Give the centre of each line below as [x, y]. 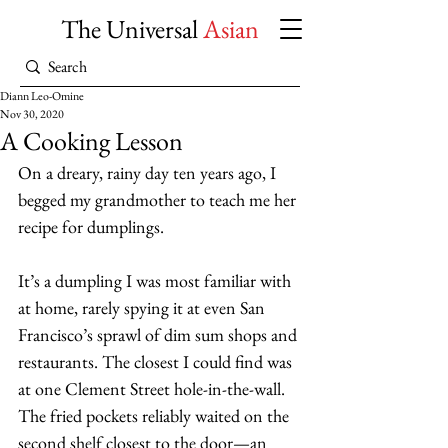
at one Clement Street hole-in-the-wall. [153, 388]
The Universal [132, 29]
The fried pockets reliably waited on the [155, 415]
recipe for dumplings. [93, 226]
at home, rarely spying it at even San [143, 307]
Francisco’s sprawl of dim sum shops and [159, 334]
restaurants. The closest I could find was [157, 361]
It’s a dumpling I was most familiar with [156, 280]
